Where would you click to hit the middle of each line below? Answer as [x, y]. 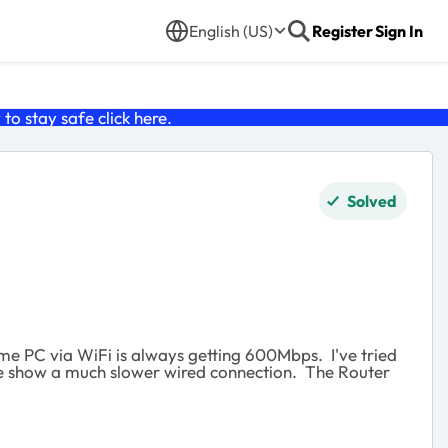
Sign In [399, 31]
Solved [372, 201]
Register [342, 31]
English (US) [231, 31]
